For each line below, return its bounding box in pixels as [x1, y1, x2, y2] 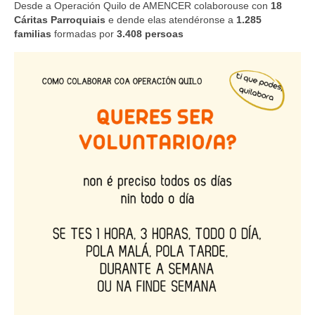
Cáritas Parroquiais [14, 14, 108, 26]
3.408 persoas [117, 28, 184, 40]
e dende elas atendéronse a [108, 14, 236, 26]
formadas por [54, 28, 117, 40]
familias [14, 28, 54, 40]
